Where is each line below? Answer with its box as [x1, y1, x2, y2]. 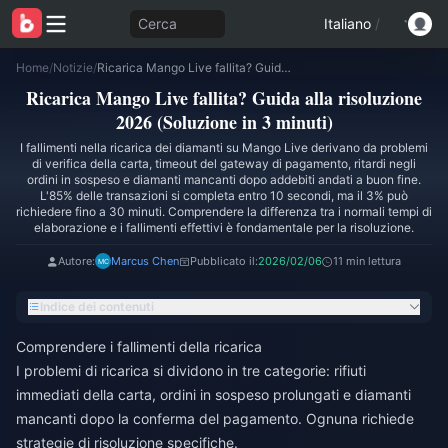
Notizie [53, 60, 93, 75]
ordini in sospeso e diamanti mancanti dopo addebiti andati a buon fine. [27, 172, 421, 187]
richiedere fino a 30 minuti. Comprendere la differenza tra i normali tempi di [16, 204, 432, 219]
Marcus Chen [111, 254, 179, 268]
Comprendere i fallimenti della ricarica [16, 338, 262, 355]
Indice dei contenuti [40, 299, 154, 314]
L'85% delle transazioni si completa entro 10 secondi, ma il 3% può [40, 188, 408, 203]
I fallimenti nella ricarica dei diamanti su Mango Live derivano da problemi [20, 140, 428, 155]
